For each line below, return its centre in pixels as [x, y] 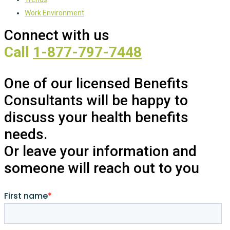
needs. [26, 135]
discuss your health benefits [96, 118]
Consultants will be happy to [96, 101]
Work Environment [54, 13]
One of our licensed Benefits [96, 84]
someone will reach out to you [102, 168]
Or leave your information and [100, 151]
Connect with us [57, 35]
